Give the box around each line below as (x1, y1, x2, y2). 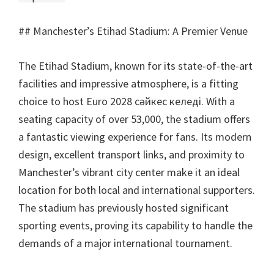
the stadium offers (166, 112, 250, 126)
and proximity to (169, 147, 245, 161)
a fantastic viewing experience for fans (18, 130, 196, 144)
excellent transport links (54, 147, 164, 161)
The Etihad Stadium (18, 59, 109, 73)
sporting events (18, 218, 90, 232)
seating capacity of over (18, 112, 128, 126)
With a (206, 94, 235, 108)
